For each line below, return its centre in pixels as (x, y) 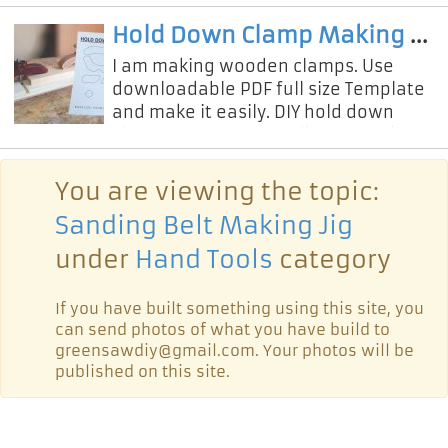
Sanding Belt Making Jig (204, 225)
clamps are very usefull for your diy (260, 134)
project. (144, 157)
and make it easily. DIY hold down (253, 111)
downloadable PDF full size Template (268, 88)
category (332, 259)
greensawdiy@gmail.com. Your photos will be (234, 350)
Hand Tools (204, 259)
